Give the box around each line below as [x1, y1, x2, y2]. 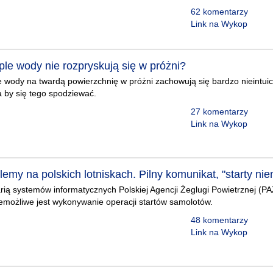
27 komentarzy [190, 107, 248, 116]
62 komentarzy [190, 7, 248, 16]
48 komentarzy [190, 215, 248, 225]
